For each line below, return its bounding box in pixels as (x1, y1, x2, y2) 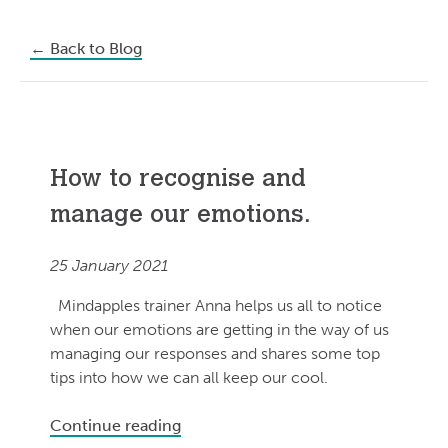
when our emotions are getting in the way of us (50, 319, 389, 339)
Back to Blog (46, 38, 142, 58)
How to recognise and (50, 167, 306, 192)
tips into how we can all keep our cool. (50, 367, 328, 387)
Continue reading (50, 415, 181, 435)
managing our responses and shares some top (50, 343, 380, 363)
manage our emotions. (50, 203, 311, 228)
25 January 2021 (50, 255, 168, 275)
